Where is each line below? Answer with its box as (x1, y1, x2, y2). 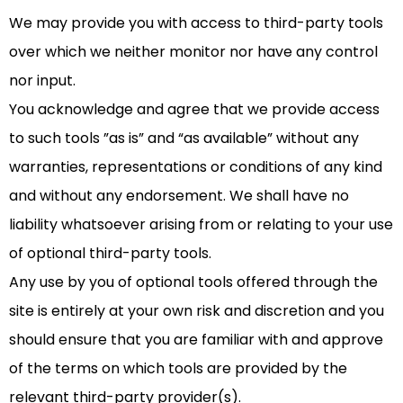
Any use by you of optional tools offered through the (9, 272, 378, 293)
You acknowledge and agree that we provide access (9, 99, 380, 121)
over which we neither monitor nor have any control (9, 41, 378, 63)
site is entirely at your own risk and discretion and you (9, 300, 384, 322)
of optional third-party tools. (9, 243, 211, 264)
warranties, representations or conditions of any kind (9, 157, 382, 178)
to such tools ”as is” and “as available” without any (9, 128, 359, 149)
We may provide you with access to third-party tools (9, 13, 383, 34)
